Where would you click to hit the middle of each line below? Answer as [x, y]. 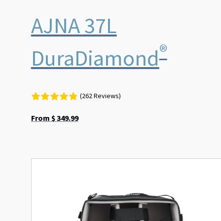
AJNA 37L [74, 25]
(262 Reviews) [100, 95]
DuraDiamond [95, 57]
